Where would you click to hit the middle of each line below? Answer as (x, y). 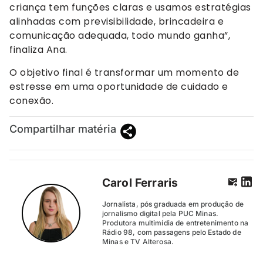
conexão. (31, 100)
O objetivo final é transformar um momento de (124, 72)
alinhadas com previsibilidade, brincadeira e (117, 22)
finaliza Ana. (38, 50)
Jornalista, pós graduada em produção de (173, 204)
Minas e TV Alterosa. (138, 241)
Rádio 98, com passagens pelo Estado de (172, 232)
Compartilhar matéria (63, 129)
